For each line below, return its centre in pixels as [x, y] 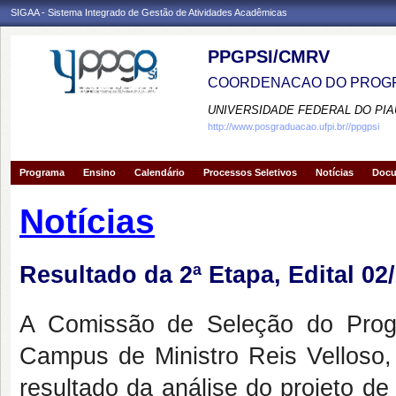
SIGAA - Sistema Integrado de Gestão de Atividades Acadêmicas [149, 12]
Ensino [99, 172]
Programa [42, 172]
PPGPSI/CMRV [269, 57]
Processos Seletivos [250, 172]
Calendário [160, 172]
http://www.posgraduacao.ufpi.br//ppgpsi [293, 126]
